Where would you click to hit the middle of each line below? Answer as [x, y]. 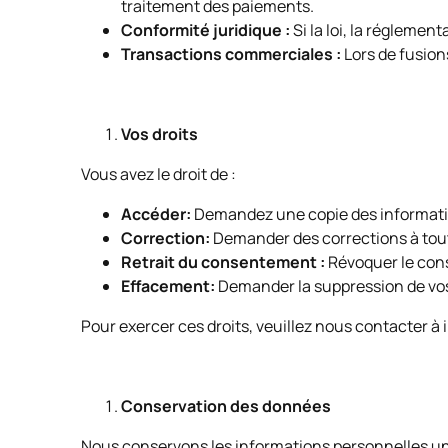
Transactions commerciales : [230, 54]
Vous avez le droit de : [159, 174]
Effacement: [167, 286]
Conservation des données [225, 406]
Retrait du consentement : [222, 262]
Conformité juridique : [205, 30]
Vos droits [159, 134]
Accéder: [155, 214]
